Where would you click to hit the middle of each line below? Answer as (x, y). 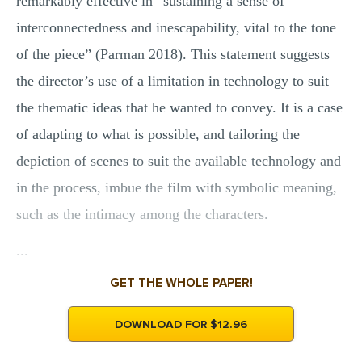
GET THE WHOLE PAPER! (181, 283)
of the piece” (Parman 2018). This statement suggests (173, 54)
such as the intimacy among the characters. (142, 214)
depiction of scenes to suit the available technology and (179, 161)
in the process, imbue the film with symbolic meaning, (177, 187)
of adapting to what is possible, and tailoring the (158, 134)
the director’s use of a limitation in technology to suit (173, 81)
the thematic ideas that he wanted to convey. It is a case (179, 107)
